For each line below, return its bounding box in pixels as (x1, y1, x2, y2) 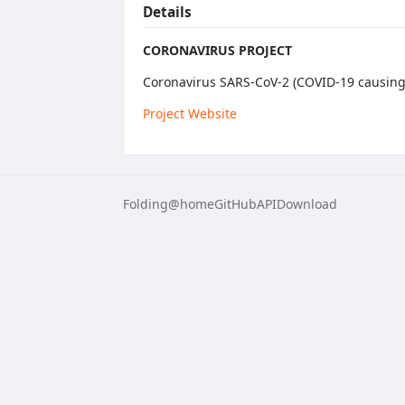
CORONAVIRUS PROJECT (143, 41, 292, 59)
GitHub (214, 194, 257, 212)
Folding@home (123, 194, 214, 212)
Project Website (143, 104, 237, 122)
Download (277, 194, 337, 212)
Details (143, 3, 192, 23)
